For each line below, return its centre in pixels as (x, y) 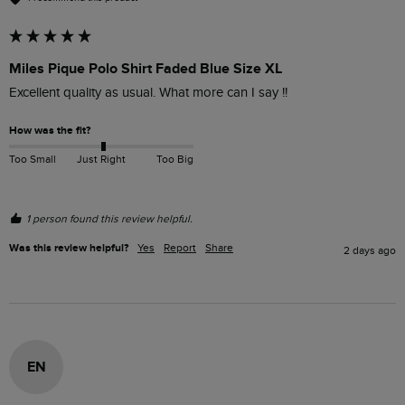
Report (180, 247)
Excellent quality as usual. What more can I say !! (148, 92)
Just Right (101, 159)
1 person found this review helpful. (109, 218)
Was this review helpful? (69, 248)
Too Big (174, 159)
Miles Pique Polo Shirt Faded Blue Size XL (146, 68)
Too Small (33, 159)
